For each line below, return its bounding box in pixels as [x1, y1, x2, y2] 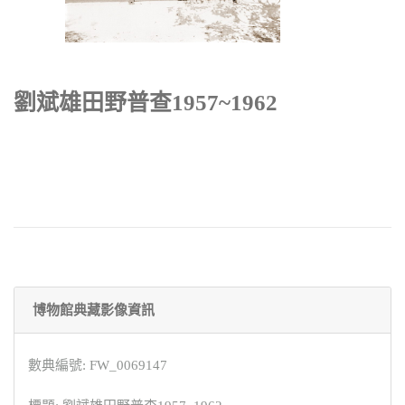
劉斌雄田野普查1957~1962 [14, 89, 278, 115]
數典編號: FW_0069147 [28, 357, 167, 372]
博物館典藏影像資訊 [33, 302, 155, 317]
